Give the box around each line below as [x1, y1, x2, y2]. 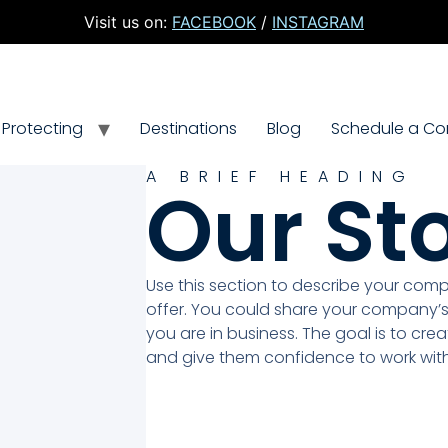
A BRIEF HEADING [145, 165, 415, 189]
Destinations [139, 117, 237, 141]
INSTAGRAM [272, 12, 364, 32]
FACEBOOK [172, 12, 256, 32]
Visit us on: [84, 12, 172, 32]
